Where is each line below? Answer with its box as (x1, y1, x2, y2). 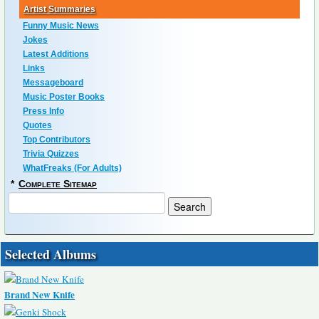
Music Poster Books (23, 92, 105, 103)
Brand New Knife (4, 288, 75, 303)
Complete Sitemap (19, 178, 97, 190)
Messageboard (23, 78, 83, 88)
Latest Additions (23, 49, 89, 60)
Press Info (23, 106, 64, 117)
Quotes (23, 120, 52, 131)
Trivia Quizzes (23, 149, 79, 159)
